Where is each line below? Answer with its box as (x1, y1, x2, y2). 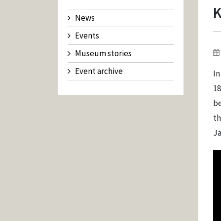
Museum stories (75, 48, 132, 59)
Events (75, 30, 99, 41)
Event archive (75, 66, 123, 76)
